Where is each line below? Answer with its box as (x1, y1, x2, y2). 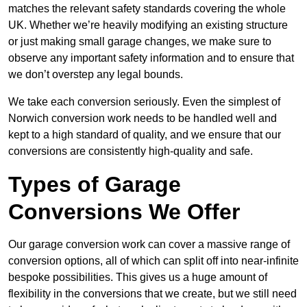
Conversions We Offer (8, 199, 240, 225)
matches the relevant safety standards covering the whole (8, 3, 286, 15)
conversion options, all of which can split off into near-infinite (8, 255, 299, 267)
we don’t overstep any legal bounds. (8, 69, 183, 81)
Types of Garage (8, 172, 181, 197)
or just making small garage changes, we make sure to (8, 36, 271, 48)
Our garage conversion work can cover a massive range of (8, 238, 290, 251)
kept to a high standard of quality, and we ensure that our (8, 129, 281, 141)
